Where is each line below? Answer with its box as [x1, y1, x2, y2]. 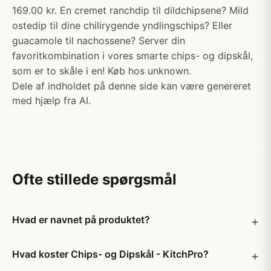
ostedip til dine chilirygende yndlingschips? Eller [12, 19, 232, 31]
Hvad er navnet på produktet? [12, 214, 150, 226]
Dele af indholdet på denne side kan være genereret [12, 80, 251, 92]
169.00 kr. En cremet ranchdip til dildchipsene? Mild [12, 4, 249, 16]
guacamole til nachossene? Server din [12, 34, 185, 47]
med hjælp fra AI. [12, 94, 91, 106]
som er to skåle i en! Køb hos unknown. [12, 65, 191, 77]
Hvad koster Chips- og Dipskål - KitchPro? [12, 248, 209, 260]
